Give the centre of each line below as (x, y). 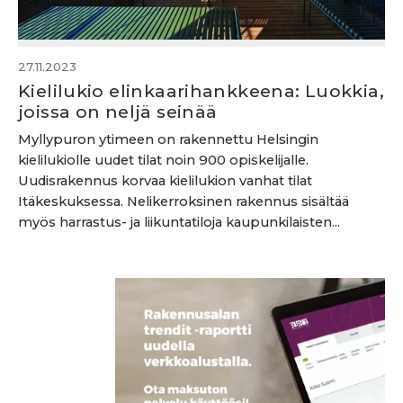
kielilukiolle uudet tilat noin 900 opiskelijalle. (163, 160)
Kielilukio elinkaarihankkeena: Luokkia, (201, 91)
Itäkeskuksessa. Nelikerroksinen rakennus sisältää (184, 201)
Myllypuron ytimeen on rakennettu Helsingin (168, 139)
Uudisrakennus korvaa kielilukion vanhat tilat (165, 181)
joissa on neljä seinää (118, 112)
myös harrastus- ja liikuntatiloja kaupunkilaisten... (179, 222)
